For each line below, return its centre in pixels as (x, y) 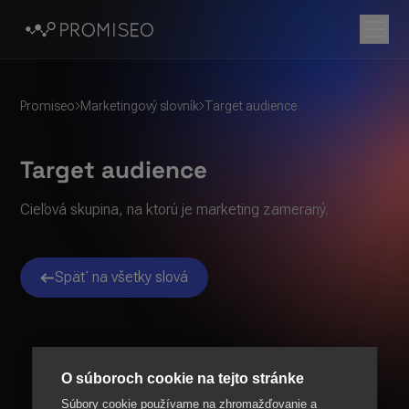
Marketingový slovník (140, 106)
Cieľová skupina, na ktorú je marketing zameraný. (176, 210)
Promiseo (48, 106)
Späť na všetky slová (122, 277)
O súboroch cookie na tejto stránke (183, 378)
